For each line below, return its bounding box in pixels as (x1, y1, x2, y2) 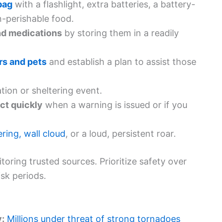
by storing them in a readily (62, 27, 179, 38)
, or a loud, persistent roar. (65, 128, 176, 139)
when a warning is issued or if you (43, 99, 187, 110)
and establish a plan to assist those (47, 56, 196, 67)
